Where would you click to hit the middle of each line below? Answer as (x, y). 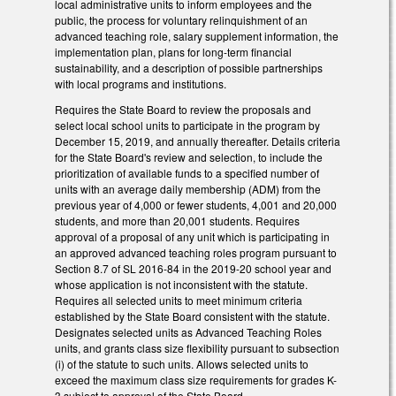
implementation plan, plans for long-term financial (173, 51)
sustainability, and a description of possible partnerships (189, 67)
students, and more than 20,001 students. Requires (177, 220)
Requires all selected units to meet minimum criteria (179, 300)
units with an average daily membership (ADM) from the (188, 188)
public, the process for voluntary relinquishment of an (181, 19)
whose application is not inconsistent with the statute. (181, 284)
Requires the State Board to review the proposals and (183, 109)
